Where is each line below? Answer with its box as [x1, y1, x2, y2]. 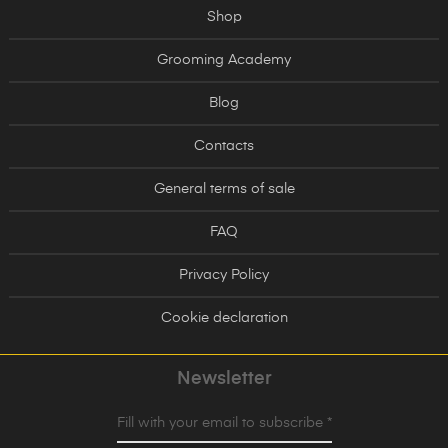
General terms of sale [153, 181, 295, 196]
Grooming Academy [157, 52, 291, 67]
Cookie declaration [160, 310, 288, 325]
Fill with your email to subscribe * [116, 415, 332, 430]
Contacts [194, 138, 254, 153]
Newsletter [176, 369, 272, 388]
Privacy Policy [179, 267, 269, 282]
